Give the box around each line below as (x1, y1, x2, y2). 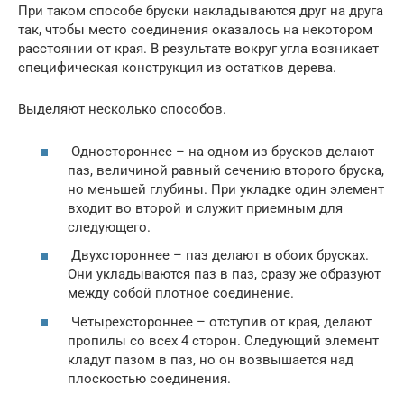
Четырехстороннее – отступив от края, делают (68, 313, 372, 330)
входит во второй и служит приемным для (68, 199, 343, 216)
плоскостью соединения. (68, 370, 231, 387)
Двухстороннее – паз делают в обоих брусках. (68, 247, 369, 264)
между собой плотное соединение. (68, 285, 294, 302)
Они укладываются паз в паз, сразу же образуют (68, 266, 381, 283)
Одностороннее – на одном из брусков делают (68, 142, 374, 160)
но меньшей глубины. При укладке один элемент (68, 180, 384, 197)
